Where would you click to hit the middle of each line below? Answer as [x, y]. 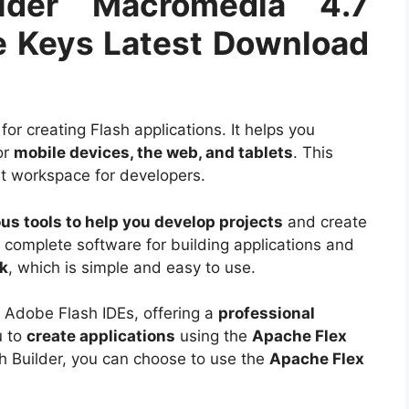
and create [325, 221]
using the [214, 336]
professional [267, 314]
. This [313, 153]
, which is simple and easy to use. [132, 267]
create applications [101, 336]
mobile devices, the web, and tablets [153, 153]
